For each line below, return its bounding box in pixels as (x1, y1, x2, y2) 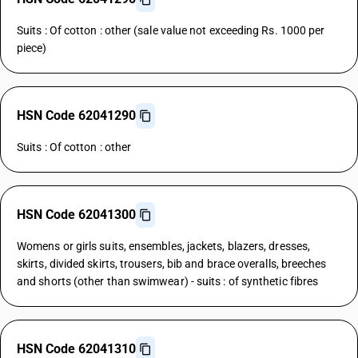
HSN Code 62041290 (17, 108, 136, 123)
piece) (17, 42, 47, 54)
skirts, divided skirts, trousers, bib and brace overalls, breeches (17, 257, 327, 270)
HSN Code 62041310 (17, 341, 136, 356)
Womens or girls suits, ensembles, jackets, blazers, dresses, (17, 240, 311, 253)
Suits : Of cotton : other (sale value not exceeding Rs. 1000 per (17, 24, 325, 37)
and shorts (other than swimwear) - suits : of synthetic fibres (17, 275, 319, 288)
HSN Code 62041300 (17, 207, 136, 222)
